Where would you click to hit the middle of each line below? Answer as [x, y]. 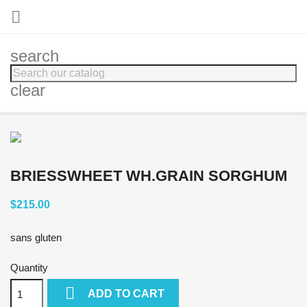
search [35, 56]
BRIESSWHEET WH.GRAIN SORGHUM [149, 176]
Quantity [29, 268]
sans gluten [36, 237]
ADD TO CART [126, 294]
